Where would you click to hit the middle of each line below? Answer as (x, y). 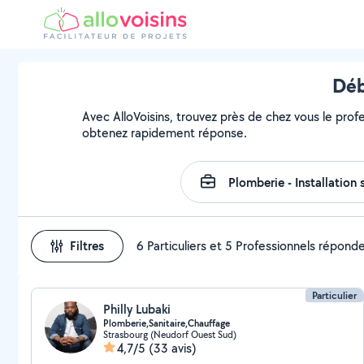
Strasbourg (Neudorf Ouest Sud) (170, 334)
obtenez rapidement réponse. (165, 133)
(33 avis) (173, 348)
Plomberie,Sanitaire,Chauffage (167, 323)
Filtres (87, 246)
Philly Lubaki (137, 309)
